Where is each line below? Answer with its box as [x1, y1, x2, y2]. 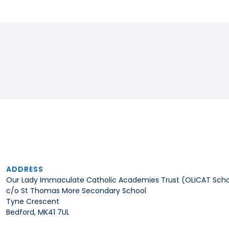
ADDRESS [6, 164, 43, 174]
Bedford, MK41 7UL [6, 207, 70, 217]
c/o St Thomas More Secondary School [6, 185, 146, 196]
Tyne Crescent [6, 196, 59, 207]
